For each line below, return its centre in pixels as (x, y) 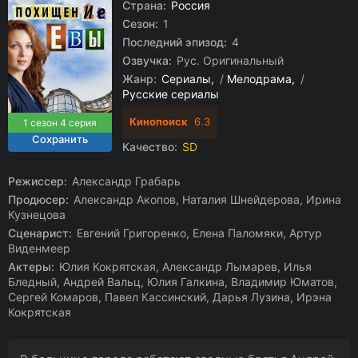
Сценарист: (40, 233)
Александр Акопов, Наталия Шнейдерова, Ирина (206, 199)
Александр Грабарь (125, 181)
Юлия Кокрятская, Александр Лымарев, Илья (184, 267)
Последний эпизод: (175, 42)
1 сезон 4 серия (60, 123)
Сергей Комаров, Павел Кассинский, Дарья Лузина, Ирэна (170, 297)
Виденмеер (39, 248)
